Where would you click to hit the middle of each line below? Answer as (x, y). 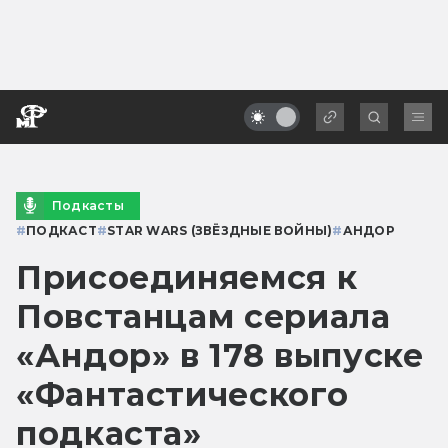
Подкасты (88, 205)
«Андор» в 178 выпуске (220, 355)
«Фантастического (182, 394)
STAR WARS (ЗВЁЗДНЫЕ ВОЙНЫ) (220, 230)
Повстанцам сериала (203, 316)
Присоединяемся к (187, 277)
